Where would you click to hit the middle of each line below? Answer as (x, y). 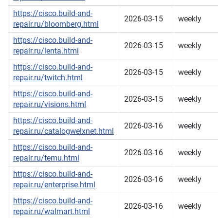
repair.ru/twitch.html (48, 78)
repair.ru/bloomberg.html (56, 24)
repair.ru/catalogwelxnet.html (64, 131)
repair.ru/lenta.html (46, 51)
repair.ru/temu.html (46, 158)
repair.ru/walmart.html (52, 212)
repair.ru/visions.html (50, 105)
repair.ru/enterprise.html (54, 185)
